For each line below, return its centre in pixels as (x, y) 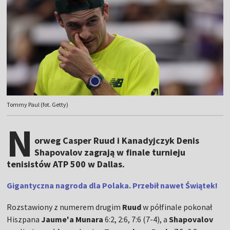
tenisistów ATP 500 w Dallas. (66, 164)
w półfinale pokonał (177, 207)
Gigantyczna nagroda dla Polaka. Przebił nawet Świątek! (112, 186)
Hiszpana (24, 219)
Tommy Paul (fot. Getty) (38, 105)
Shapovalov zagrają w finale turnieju (110, 152)
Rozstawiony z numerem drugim (65, 207)
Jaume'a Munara (72, 219)
